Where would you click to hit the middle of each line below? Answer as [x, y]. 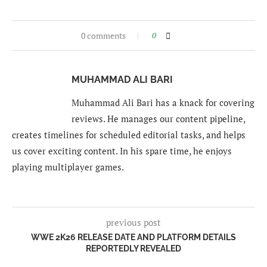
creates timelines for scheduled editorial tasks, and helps [129, 135]
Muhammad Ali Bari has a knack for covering [163, 103]
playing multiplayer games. [68, 167]
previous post [133, 223]
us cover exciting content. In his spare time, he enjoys [122, 151]
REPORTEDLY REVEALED [133, 249]
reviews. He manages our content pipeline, [158, 119]
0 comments [103, 36]
